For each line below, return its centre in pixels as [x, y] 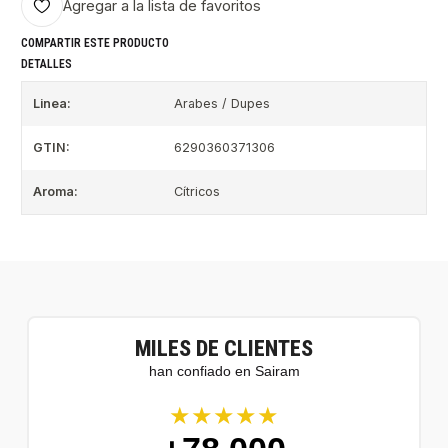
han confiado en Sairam [224, 370]
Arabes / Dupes [221, 104]
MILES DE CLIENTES [224, 348]
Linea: [51, 104]
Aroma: [55, 192]
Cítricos [196, 192]
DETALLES [46, 64]
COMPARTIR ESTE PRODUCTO [95, 42]
